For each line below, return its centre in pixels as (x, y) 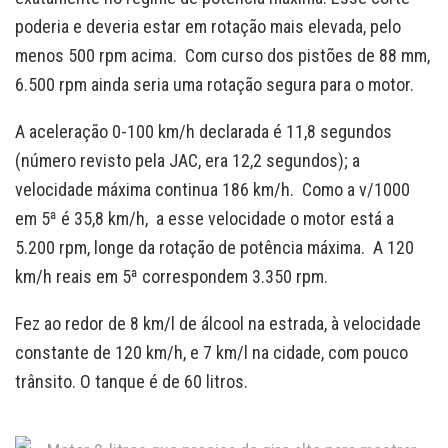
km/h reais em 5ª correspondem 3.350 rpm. (171, 277)
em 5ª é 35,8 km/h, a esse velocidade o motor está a (204, 219)
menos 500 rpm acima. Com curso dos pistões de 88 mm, (222, 56)
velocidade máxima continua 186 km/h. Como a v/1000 (212, 190)
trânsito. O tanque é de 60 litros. (131, 382)
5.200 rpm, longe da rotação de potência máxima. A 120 (214, 248)
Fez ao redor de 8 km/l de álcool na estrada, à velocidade (218, 324)
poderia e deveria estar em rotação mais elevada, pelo (208, 27)
